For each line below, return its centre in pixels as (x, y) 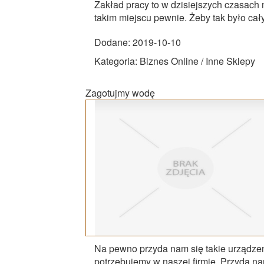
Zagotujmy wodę (120, 93)
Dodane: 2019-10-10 (138, 42)
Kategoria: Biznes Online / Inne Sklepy (175, 61)
